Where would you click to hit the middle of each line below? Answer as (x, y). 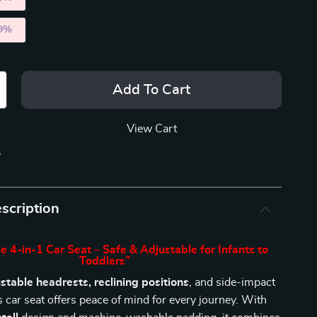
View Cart (151, 129)
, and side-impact (232, 282)
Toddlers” (105, 261)
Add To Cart (152, 90)
